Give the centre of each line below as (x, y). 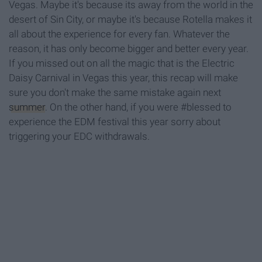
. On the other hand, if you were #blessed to (138, 107)
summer (27, 107)
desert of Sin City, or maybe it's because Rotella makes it (130, 20)
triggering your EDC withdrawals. (79, 137)
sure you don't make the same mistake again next (115, 93)
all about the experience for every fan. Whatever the (119, 34)
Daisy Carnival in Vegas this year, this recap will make (123, 78)
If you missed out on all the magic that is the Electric (122, 63)
